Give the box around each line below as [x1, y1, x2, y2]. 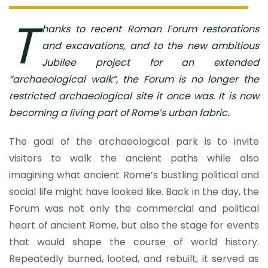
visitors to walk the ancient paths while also [9, 151, 259, 165]
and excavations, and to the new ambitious [42, 39, 259, 53]
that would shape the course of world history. [9, 235, 259, 249]
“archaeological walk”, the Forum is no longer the [9, 72, 259, 86]
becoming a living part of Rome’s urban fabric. [9, 106, 229, 120]
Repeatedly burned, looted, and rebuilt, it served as [9, 252, 259, 266]
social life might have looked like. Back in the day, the [9, 185, 259, 199]
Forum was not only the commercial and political [9, 202, 259, 215]
